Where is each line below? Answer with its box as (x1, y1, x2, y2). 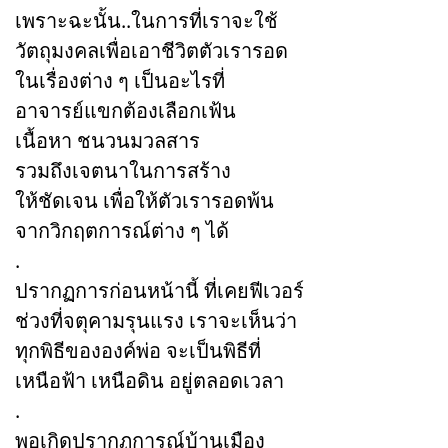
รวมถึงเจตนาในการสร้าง (15, 156, 231, 184)
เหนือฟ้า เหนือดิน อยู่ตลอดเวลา (15, 366, 284, 394)
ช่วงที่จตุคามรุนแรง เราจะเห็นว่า (15, 306, 297, 334)
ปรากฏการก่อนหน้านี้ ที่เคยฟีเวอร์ (15, 276, 304, 304)
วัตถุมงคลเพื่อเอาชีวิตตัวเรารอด (15, 36, 288, 64)
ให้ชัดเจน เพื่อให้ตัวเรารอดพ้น (15, 186, 274, 214)
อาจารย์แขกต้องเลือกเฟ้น (15, 96, 236, 124)
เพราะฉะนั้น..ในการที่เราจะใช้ (15, 6, 278, 34)
